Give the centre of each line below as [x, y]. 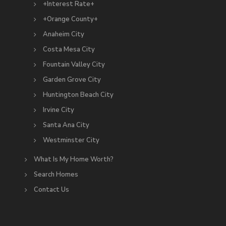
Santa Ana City [66, 125]
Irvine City [59, 110]
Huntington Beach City [78, 95]
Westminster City [71, 140]
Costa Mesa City [69, 50]
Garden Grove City [72, 80]
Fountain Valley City [74, 65]
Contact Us [51, 190]
